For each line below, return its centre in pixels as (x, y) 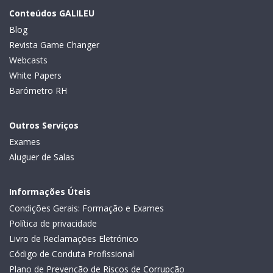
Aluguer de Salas (42, 157)
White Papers (35, 76)
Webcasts (28, 60)
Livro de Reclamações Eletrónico (74, 239)
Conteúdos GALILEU (52, 13)
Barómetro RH (38, 91)
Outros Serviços (44, 126)
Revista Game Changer (54, 45)
